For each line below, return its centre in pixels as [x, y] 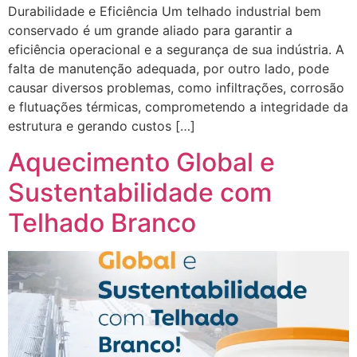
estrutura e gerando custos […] [102, 126]
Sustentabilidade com [140, 192]
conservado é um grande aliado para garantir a [150, 31]
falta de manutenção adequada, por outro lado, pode [169, 69]
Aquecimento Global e [141, 162]
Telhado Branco [102, 222]
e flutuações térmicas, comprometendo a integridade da [178, 107]
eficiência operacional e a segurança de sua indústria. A [176, 50]
